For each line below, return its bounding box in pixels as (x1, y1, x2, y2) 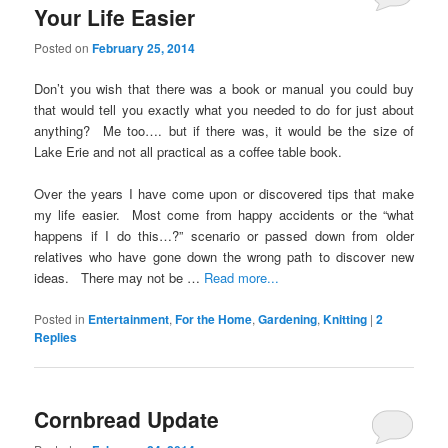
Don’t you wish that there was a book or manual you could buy (34, 79, 414, 99)
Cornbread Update (34, 403, 220, 434)
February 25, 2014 (92, 39, 196, 58)
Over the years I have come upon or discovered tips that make (34, 184, 414, 204)
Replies (34, 327, 78, 346)
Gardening (258, 309, 318, 328)
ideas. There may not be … (34, 268, 205, 288)
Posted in (34, 309, 86, 327)
